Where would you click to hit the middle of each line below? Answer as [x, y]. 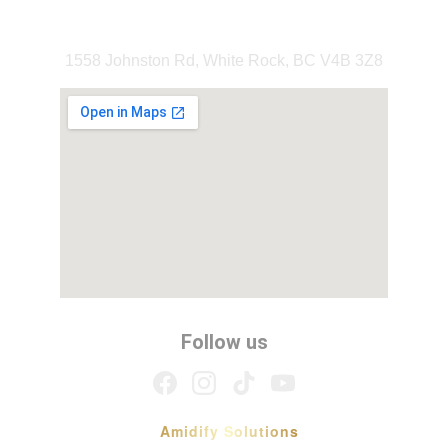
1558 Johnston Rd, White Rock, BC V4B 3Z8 [224, 60]
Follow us [224, 342]
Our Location [224, 19]
